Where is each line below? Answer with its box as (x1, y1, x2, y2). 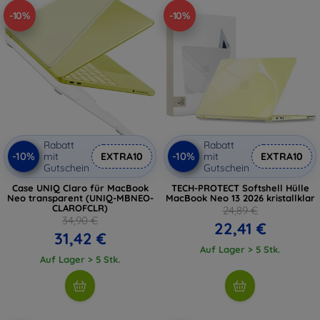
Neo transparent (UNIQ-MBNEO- (6, 192, 154, 204)
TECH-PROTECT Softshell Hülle (171, 182, 309, 194)
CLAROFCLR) (52, 202, 108, 214)
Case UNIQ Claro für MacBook (11, 182, 149, 194)
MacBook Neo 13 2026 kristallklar (165, 192, 315, 204)
